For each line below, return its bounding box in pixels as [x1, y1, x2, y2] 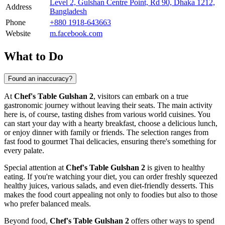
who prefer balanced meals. [4, 199, 91, 208]
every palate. [4, 146, 44, 155]
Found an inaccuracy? [8, 74, 72, 82]
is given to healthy [145, 163, 205, 172]
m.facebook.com [50, 29, 102, 38]
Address [6, 2, 32, 11]
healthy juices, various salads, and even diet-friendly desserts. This [4, 181, 213, 190]
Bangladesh [50, 7, 87, 16]
